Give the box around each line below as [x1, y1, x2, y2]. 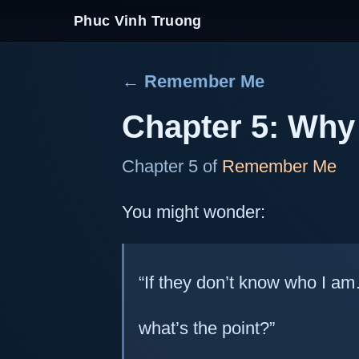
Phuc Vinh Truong [74, 13, 202, 29]
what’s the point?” [138, 317, 275, 338]
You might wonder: [122, 202, 265, 222]
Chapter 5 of [122, 156, 222, 176]
